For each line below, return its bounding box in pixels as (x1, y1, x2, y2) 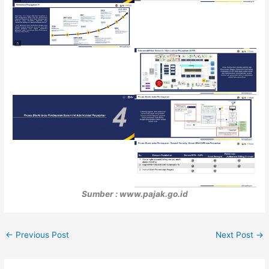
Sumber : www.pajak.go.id (81, 189, 188, 199)
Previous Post (13, 229, 70, 240)
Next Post (215, 229, 256, 240)
